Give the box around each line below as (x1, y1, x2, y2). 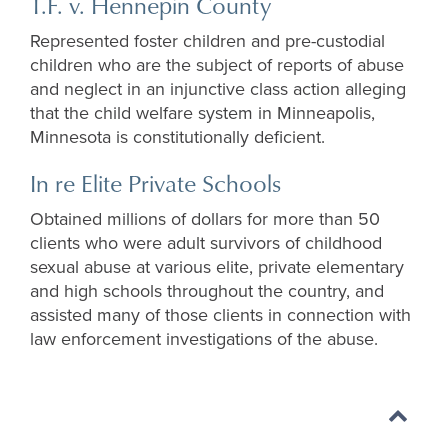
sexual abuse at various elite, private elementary (30, 256, 404, 279)
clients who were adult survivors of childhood (30, 232, 382, 255)
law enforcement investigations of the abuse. (30, 328, 378, 351)
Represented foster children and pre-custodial (30, 30, 385, 53)
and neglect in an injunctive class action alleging (30, 78, 406, 101)
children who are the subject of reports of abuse (30, 54, 404, 77)
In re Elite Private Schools (30, 166, 281, 201)
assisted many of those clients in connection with (30, 304, 411, 327)
